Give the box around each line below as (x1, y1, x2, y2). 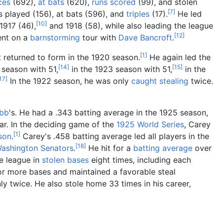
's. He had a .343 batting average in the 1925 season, (9, 107, 208, 117)
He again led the (147, 52, 211, 62)
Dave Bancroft (118, 32, 172, 42)
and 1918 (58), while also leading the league (47, 20, 213, 31)
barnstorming (30, 32, 80, 42)
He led (175, 8, 202, 19)
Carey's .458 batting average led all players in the (20, 131, 209, 141)
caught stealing (131, 75, 188, 86)
